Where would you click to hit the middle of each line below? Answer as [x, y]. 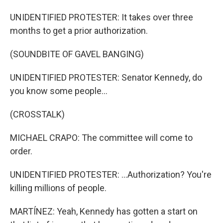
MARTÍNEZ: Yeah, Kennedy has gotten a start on [104, 211]
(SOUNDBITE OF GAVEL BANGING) [77, 54]
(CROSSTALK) [37, 114]
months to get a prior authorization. [79, 30]
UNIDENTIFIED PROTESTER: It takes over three [102, 17]
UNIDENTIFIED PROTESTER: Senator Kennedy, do [106, 77]
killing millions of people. [58, 188]
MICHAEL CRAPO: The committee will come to [101, 137]
